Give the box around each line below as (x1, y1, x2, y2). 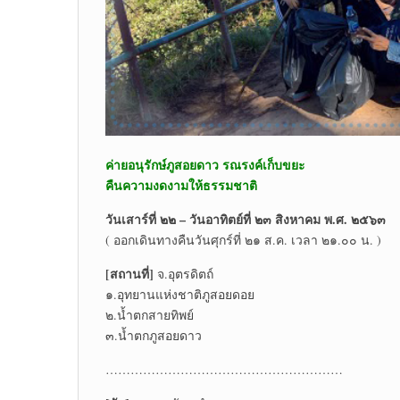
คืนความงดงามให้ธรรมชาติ (105, 176, 257, 196)
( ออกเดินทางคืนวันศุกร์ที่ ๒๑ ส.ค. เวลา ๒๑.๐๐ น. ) (105, 231, 381, 249)
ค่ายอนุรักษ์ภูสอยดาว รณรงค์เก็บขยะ (105, 155, 305, 175)
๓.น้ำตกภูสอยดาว (105, 327, 202, 345)
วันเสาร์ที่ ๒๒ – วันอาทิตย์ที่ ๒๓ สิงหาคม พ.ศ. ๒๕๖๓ (105, 210, 386, 229)
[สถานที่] (105, 264, 154, 284)
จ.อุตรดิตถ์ (154, 265, 213, 283)
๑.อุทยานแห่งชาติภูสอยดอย (105, 286, 254, 304)
